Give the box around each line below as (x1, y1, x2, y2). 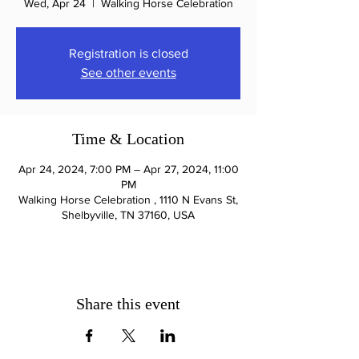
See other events (80, 66, 176, 79)
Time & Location (72, 130, 184, 147)
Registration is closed (68, 46, 188, 60)
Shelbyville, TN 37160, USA (62, 208, 195, 221)
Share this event (76, 295, 180, 313)
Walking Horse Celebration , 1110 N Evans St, (18, 193, 238, 206)
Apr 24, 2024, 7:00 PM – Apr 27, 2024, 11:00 (18, 163, 239, 175)
